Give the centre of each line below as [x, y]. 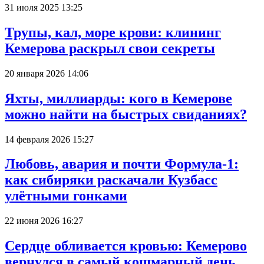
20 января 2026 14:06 [47, 73]
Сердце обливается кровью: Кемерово [126, 246]
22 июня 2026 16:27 [44, 221]
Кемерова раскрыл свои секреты [110, 48]
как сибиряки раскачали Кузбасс [111, 180]
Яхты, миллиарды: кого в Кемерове [118, 98]
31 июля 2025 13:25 [44, 7]
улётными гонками [66, 196]
